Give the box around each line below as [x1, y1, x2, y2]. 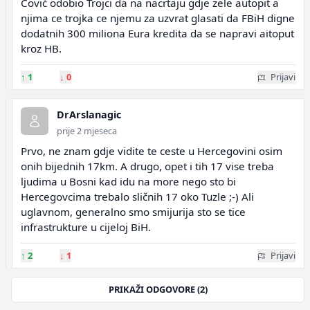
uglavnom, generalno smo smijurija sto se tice [21, 205, 246, 219]
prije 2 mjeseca [57, 125, 117, 137]
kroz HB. [21, 42, 62, 55]
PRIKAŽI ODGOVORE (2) [108, 283, 208, 295]
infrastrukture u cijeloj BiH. [21, 220, 151, 234]
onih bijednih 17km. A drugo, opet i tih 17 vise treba [21, 159, 274, 173]
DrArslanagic [57, 108, 121, 121]
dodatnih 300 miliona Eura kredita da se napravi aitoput [21, 26, 294, 40]
